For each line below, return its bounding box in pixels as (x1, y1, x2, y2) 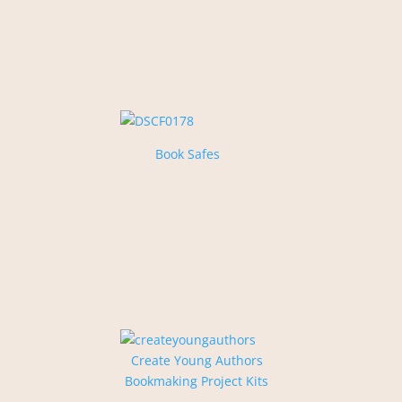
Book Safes (155, 145, 221, 163)
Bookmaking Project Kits (125, 372, 269, 390)
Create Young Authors (130, 352, 263, 370)
